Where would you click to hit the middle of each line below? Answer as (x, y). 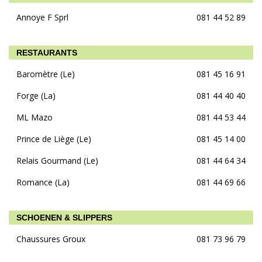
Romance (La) (43, 182)
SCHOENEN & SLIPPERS (64, 217)
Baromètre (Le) (46, 74)
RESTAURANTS (47, 52)
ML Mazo (35, 117)
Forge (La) (36, 95)
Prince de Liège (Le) (54, 139)
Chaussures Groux (51, 239)
